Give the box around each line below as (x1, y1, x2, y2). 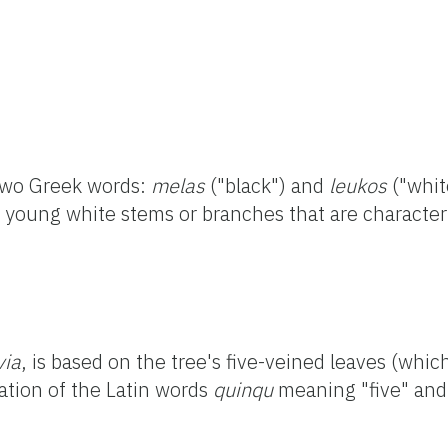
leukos (329, 171, 387, 199)
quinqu (213, 375, 273, 403)
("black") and (205, 171, 329, 199)
